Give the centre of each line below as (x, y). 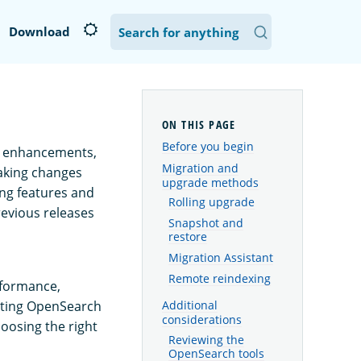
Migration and (200, 168)
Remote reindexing (220, 278)
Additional (190, 305)
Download (39, 31)
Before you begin (208, 147)
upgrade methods (210, 182)
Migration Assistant (221, 257)
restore (188, 237)
